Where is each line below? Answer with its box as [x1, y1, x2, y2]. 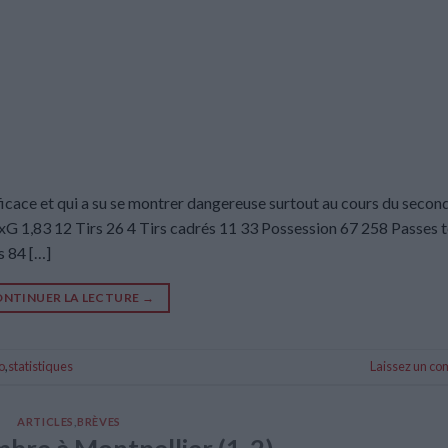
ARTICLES [17, 414, 74, 428]
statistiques [8, 358, 73, 375]
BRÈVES [77, 414, 121, 428]
